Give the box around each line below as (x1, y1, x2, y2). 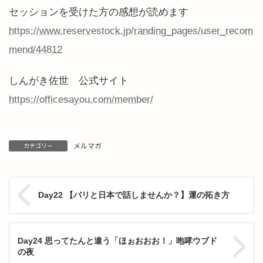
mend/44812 (9, 43, 62, 55)
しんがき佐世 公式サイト (9, 75, 129, 86)
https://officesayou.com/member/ (9, 93, 153, 105)
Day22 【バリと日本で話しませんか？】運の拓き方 (38, 190, 230, 200)
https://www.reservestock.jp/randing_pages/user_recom (9, 25, 253, 36)
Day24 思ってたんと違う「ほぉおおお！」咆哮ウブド (18, 235, 217, 245)
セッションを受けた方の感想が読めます (9, 6, 188, 18)
